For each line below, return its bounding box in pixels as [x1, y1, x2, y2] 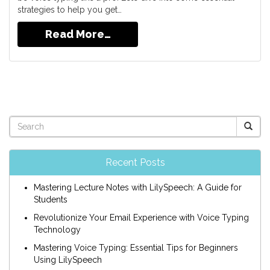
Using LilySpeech [34, 255, 102, 265]
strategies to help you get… [17, 5, 122, 14]
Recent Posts [105, 157, 165, 168]
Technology [34, 225, 81, 234]
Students [34, 195, 67, 204]
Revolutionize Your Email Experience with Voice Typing [34, 213, 249, 222]
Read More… [45, 28, 111, 40]
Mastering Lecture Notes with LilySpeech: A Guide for [34, 183, 242, 192]
